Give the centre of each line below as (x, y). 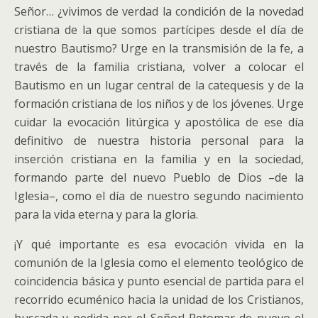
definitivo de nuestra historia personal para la (159, 141)
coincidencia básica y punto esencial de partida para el (159, 281)
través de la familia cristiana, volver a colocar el (159, 67)
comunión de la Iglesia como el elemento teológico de (159, 263)
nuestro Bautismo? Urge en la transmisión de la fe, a (159, 48)
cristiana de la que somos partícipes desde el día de (159, 30)
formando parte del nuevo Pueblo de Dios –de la (159, 177)
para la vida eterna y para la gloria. (106, 214)
